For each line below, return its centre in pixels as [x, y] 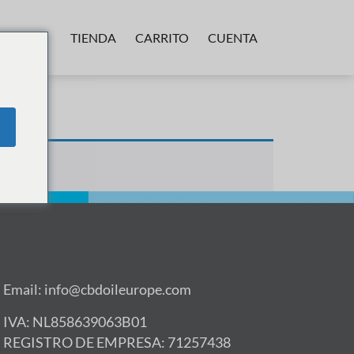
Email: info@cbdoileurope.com [97, 290]
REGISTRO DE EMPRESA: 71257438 [117, 342]
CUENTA [233, 37]
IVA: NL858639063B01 [75, 322]
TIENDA [93, 37]
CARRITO [162, 37]
